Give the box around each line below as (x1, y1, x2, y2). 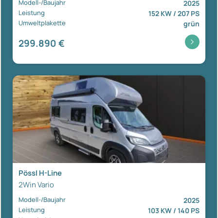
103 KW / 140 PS (148, 206, 200, 216)
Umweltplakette (18, 18, 66, 28)
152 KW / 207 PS (148, 9, 200, 18)
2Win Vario (18, 180, 54, 190)
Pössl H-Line (18, 168, 62, 179)
